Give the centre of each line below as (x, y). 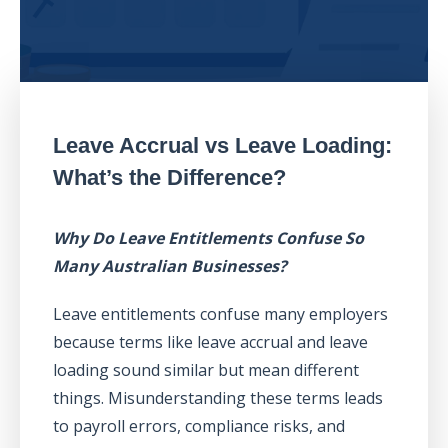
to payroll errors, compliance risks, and (198, 425)
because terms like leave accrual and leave (210, 341)
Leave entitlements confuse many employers (220, 313)
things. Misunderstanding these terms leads (217, 397)
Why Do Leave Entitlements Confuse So (208, 237)
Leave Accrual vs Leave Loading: (222, 145)
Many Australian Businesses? (169, 265)
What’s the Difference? (169, 177)
